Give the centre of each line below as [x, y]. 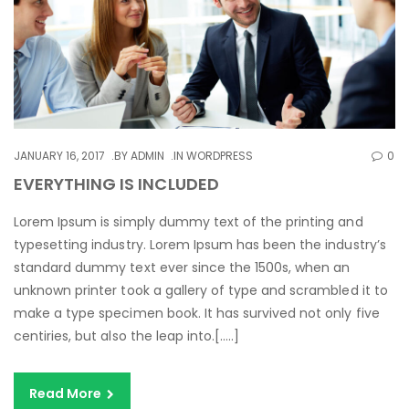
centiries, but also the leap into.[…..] [127, 336]
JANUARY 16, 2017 [60, 156]
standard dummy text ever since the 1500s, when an [182, 268]
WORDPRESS [220, 156]
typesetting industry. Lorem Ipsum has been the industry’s [200, 245]
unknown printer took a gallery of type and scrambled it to [201, 291]
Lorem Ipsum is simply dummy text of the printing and [189, 222]
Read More [67, 394]
